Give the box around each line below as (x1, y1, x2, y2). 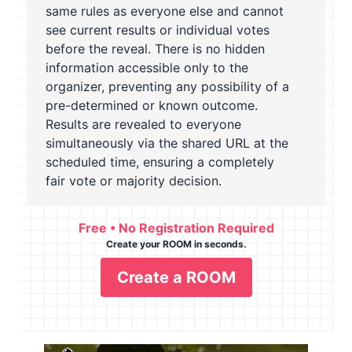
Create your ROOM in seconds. (105, 237, 247, 250)
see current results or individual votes (46, 21, 269, 38)
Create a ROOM (116, 267, 236, 287)
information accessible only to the (46, 59, 248, 75)
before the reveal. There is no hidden (46, 40, 265, 57)
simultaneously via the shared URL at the (46, 134, 288, 151)
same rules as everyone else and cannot (46, 2, 284, 19)
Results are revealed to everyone (46, 115, 241, 132)
